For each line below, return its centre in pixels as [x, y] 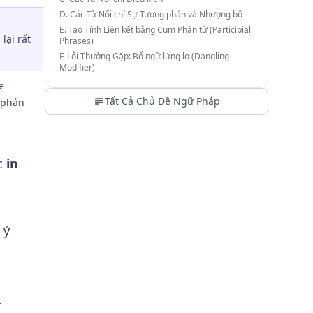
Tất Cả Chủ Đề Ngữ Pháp [162, 101]
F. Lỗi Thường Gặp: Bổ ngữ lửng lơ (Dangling [144, 56]
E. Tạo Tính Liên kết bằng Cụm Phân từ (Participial [155, 30]
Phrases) [77, 41]
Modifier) [77, 67]
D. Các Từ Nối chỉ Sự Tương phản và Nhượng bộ [151, 14]
